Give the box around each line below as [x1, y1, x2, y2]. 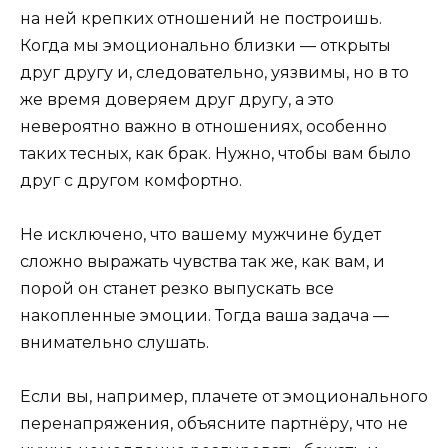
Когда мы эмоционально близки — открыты [20, 36, 391, 56]
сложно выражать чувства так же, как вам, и [20, 252, 385, 272]
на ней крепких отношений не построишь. [20, 9, 382, 29]
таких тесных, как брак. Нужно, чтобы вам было [20, 144, 411, 164]
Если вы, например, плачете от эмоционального [20, 387, 428, 407]
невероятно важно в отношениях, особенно [20, 117, 387, 137]
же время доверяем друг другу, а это [20, 90, 334, 110]
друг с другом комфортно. [20, 171, 242, 191]
